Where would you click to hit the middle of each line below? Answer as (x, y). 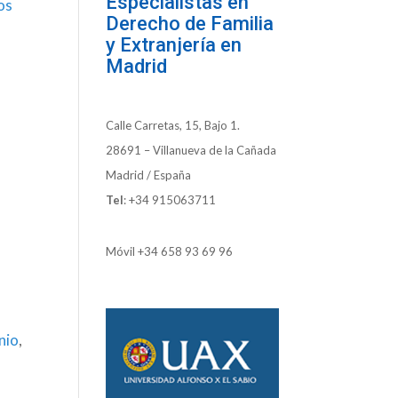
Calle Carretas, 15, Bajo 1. (173, 126)
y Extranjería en (174, 45)
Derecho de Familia (190, 24)
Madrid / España (149, 175)
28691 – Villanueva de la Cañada (191, 151)
